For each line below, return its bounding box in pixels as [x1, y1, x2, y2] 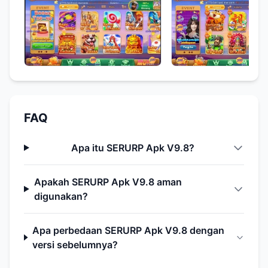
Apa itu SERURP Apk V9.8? [71, 141, 195, 154]
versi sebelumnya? [32, 238, 118, 251]
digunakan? [33, 190, 88, 202]
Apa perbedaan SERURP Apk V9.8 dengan [32, 224, 225, 236]
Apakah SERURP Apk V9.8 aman [33, 175, 182, 188]
